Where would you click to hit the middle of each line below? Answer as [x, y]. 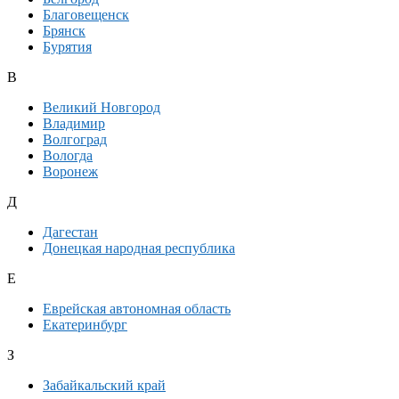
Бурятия [67, 47]
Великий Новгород [102, 108]
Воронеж [70, 172]
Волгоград [75, 140]
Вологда [68, 156]
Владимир [74, 124]
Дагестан [70, 232]
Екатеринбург [85, 325]
